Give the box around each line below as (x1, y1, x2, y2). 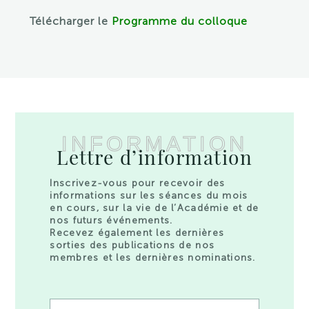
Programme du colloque (111, 14, 248, 28)
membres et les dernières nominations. (50, 252, 256, 263)
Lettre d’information (57, 144, 252, 170)
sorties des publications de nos (50, 239, 215, 251)
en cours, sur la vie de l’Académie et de (50, 202, 259, 214)
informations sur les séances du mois (50, 190, 248, 201)
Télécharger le (29, 14, 108, 28)
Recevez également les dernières (50, 227, 225, 239)
